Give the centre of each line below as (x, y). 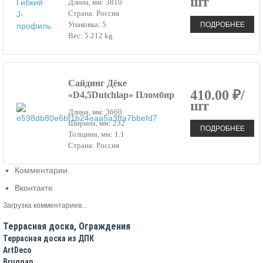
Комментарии (41, 170)
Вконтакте (34, 188)
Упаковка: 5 (87, 24)
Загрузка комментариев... (45, 205)
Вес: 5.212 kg (91, 35)
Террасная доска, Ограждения (67, 226)
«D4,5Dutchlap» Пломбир (122, 95)
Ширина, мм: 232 (97, 123)
